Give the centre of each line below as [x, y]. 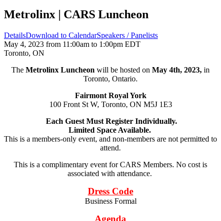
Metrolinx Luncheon [60, 70]
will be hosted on [123, 70]
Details [15, 35]
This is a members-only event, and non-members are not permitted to [110, 139]
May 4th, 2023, [177, 70]
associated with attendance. [110, 173]
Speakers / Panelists [127, 35]
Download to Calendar [61, 35]
